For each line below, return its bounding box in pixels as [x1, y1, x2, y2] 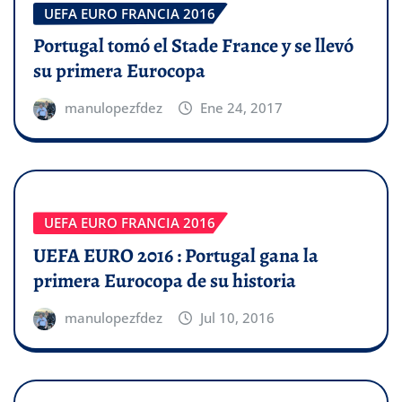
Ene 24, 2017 [200, 99, 284, 118]
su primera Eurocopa [33, 57, 209, 85]
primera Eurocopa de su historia [33, 267, 300, 294]
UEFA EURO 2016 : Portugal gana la [33, 241, 319, 269]
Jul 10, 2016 [200, 308, 275, 327]
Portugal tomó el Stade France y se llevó [33, 32, 354, 60]
